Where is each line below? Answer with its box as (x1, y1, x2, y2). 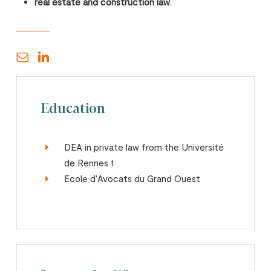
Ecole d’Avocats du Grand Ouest (64, 172, 201, 184)
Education (41, 102, 105, 116)
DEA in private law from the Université (64, 141, 224, 152)
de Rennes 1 (64, 157, 114, 168)
